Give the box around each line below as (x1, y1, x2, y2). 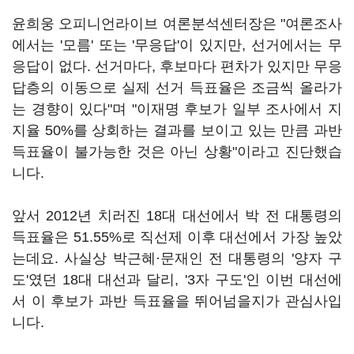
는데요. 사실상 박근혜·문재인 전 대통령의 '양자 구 (12, 250, 342, 266)
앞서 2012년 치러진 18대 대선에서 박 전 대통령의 (12, 208, 342, 224)
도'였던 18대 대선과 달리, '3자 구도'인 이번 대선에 (12, 272, 342, 288)
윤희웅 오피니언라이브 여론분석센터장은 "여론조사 (12, 16, 342, 32)
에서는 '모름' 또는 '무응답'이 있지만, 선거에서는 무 (12, 37, 342, 53)
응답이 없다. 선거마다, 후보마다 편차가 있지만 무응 (12, 58, 342, 74)
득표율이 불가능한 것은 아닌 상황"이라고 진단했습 (12, 144, 342, 160)
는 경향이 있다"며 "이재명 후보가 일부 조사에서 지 (12, 101, 342, 117)
